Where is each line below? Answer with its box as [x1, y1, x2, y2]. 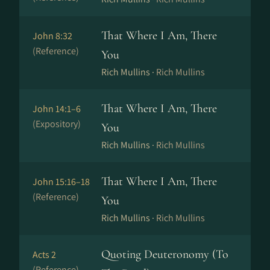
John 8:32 [33, 30, 72, 42]
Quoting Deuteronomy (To [101, 247, 228, 262]
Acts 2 [33, 248, 56, 261]
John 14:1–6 [33, 102, 81, 115]
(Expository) [33, 118, 81, 130]
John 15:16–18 [33, 175, 90, 188]
